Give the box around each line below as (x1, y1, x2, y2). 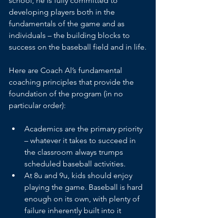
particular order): (9, 101, 66, 110)
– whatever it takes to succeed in (24, 136, 138, 145)
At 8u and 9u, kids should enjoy (24, 171, 134, 180)
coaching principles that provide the (9, 77, 136, 87)
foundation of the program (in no (9, 89, 125, 98)
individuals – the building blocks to (9, 31, 132, 40)
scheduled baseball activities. (24, 159, 126, 168)
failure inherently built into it (24, 206, 123, 215)
